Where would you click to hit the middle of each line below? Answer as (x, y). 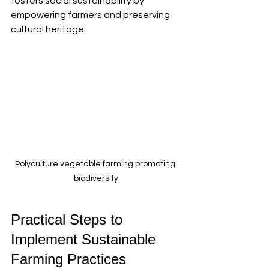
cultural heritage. (48, 29)
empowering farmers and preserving (91, 15)
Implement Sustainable (85, 239)
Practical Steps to (69, 219)
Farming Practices (68, 259)
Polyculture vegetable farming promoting (96, 164)
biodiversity (96, 178)
